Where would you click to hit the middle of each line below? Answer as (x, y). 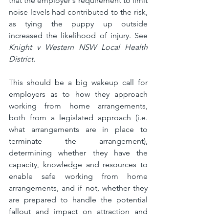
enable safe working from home (78, 176)
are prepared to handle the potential (78, 199)
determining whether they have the (78, 153)
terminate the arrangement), (78, 141)
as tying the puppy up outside (78, 23)
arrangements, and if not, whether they (78, 188)
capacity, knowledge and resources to (78, 164)
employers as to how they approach (78, 94)
